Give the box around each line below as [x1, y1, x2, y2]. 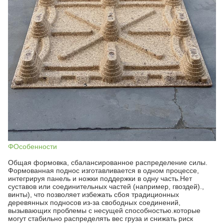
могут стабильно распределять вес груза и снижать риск [8, 214, 193, 222]
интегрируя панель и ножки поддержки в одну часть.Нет [8, 174, 192, 182]
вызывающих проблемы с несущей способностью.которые [8, 206, 200, 214]
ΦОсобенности [8, 142, 57, 150]
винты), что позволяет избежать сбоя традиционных [8, 190, 179, 198]
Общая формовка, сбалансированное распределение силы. [8, 158, 207, 166]
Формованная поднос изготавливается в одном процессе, [8, 166, 199, 174]
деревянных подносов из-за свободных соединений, [8, 198, 180, 206]
